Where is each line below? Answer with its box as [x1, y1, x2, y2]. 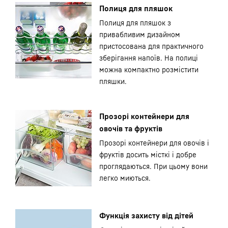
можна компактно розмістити [99, 65, 198, 74]
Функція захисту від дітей [99, 211, 193, 220]
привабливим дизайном [99, 30, 180, 39]
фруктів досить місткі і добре [99, 150, 196, 159]
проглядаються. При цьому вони [99, 162, 208, 170]
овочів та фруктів [99, 124, 162, 133]
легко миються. [99, 174, 151, 182]
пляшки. [99, 77, 127, 85]
